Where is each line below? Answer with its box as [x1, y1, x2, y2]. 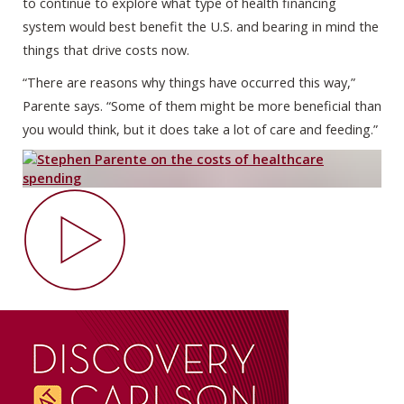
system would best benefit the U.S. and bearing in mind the [23, 17, 379, 36]
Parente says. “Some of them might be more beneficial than [23, 96, 381, 115]
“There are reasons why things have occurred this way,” [23, 73, 355, 92]
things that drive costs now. [23, 41, 189, 60]
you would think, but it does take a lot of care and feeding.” [23, 120, 378, 139]
